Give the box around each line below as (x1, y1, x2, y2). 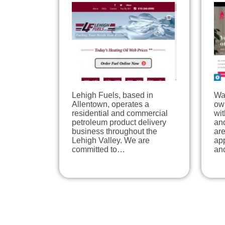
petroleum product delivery (72, 118, 166, 127)
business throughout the (72, 127, 157, 136)
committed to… (72, 145, 125, 154)
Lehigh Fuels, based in (72, 91, 153, 100)
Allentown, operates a (72, 100, 149, 109)
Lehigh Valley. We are (72, 136, 150, 145)
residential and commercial (72, 109, 168, 118)
